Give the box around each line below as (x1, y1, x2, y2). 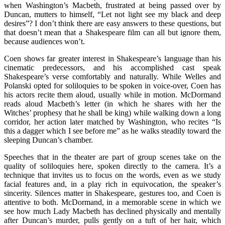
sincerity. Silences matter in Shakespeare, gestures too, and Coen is (4, 188, 221, 197)
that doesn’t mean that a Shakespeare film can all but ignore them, (4, 28, 221, 37)
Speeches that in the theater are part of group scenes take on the (4, 152, 221, 161)
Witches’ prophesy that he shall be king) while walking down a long (4, 108, 221, 117)
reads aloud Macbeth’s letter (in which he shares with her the (4, 99, 221, 108)
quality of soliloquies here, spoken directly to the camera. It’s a (4, 161, 221, 170)
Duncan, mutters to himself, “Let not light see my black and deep (4, 10, 221, 19)
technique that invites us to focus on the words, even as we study (4, 170, 221, 179)
